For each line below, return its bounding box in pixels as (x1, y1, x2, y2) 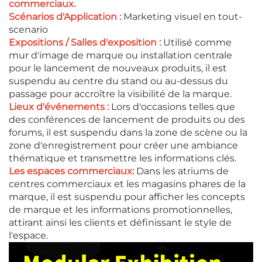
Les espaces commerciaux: (9, 165, 136, 177)
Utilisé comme (163, 36, 232, 48)
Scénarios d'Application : (9, 11, 123, 22)
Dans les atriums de (136, 165, 229, 177)
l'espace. (9, 229, 48, 241)
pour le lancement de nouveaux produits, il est (9, 62, 227, 74)
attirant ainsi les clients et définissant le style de (9, 216, 232, 228)
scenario (9, 23, 48, 35)
